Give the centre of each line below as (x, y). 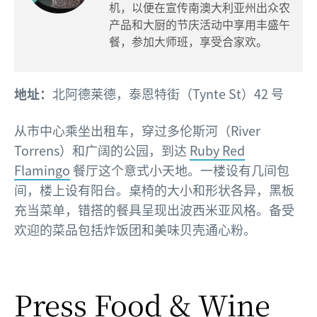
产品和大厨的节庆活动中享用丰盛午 (200, 24)
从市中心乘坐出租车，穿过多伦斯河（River (137, 131)
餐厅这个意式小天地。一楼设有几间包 (180, 170)
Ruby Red (217, 150)
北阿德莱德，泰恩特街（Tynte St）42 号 (168, 94)
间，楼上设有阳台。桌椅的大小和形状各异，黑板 (154, 190)
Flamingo (42, 170)
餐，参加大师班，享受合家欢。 (188, 41)
